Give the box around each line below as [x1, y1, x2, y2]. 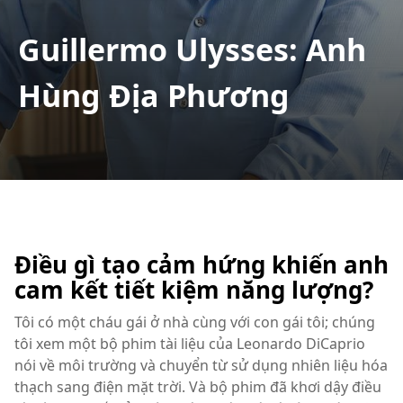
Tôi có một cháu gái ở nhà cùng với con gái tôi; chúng [14, 312, 375, 332]
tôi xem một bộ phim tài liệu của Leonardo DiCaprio [14, 334, 365, 354]
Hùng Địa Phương [18, 75, 290, 116]
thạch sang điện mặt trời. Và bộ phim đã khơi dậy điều [14, 377, 381, 397]
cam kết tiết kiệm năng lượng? [14, 273, 373, 306]
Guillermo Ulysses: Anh [18, 29, 366, 70]
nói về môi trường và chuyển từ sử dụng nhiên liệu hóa [14, 355, 388, 375]
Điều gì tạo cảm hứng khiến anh [14, 248, 389, 281]
